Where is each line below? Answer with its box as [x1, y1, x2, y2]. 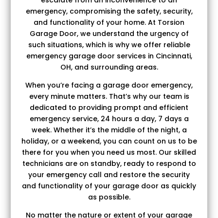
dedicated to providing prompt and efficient [30, 102, 188, 112]
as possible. [88, 192, 130, 202]
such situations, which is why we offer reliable [28, 39, 190, 50]
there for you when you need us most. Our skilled [22, 147, 196, 157]
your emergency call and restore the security [28, 169, 190, 180]
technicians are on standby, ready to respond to [22, 158, 196, 168]
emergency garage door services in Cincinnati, [26, 51, 192, 61]
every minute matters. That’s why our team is [29, 91, 189, 101]
